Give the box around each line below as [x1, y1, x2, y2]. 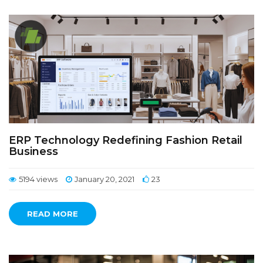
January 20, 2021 [75, 174, 134, 184]
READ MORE [27, 209, 78, 218]
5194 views [19, 174, 58, 184]
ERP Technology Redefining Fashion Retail [9, 134, 242, 147]
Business [9, 145, 58, 158]
